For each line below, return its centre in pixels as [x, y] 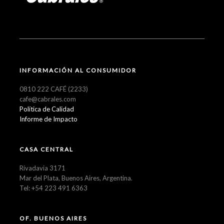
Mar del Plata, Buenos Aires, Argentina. [76, 178]
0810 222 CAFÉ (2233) [54, 89]
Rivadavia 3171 [42, 168]
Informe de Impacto [48, 119]
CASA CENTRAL [46, 149]
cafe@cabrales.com [48, 99]
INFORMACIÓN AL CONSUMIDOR [78, 70]
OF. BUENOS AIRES [53, 218]
